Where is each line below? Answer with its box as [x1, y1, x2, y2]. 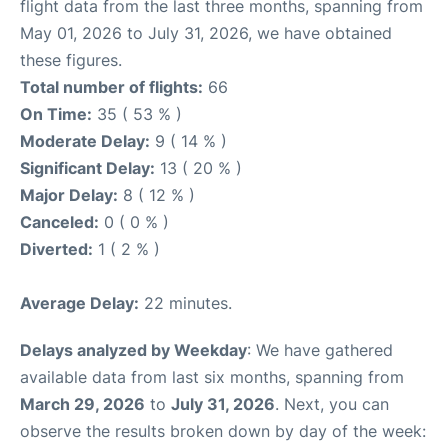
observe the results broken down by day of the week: [20, 421, 426, 441]
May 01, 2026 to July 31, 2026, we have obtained [20, 23, 392, 43]
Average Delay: [20, 293, 139, 313]
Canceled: [20, 212, 99, 232]
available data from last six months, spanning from [20, 367, 404, 387]
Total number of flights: [20, 77, 203, 97]
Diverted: [20, 239, 93, 259]
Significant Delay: [20, 158, 155, 178]
